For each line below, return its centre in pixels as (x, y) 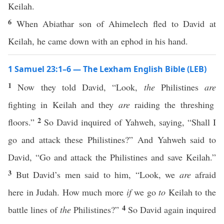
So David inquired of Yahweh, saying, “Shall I (130, 122)
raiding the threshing (172, 104)
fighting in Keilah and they (63, 104)
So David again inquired (172, 209)
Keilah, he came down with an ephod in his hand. (98, 41)
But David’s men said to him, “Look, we (97, 174)
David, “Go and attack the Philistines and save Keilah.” (112, 157)
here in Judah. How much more (67, 192)
